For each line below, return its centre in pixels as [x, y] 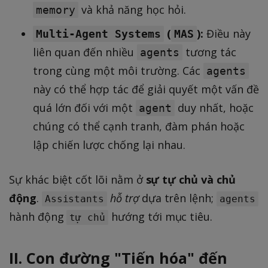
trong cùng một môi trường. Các [118, 70]
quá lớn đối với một [84, 107]
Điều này [227, 33]
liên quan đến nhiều [85, 52]
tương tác [209, 52]
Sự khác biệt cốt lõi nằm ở [77, 179]
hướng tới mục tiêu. [161, 216]
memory [56, 10]
